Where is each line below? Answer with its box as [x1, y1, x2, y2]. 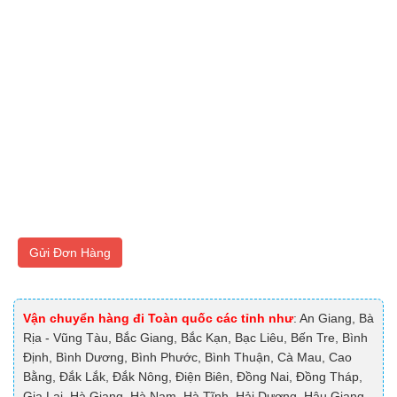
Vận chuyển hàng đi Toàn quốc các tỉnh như [23, 311, 293, 326]
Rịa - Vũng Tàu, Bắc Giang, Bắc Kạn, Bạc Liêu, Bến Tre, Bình [23, 331, 368, 346]
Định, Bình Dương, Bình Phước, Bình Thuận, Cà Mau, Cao [23, 350, 352, 365]
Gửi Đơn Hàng [29, 245, 111, 261]
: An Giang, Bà [293, 311, 374, 326]
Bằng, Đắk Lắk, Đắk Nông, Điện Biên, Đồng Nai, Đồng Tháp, [23, 370, 362, 385]
